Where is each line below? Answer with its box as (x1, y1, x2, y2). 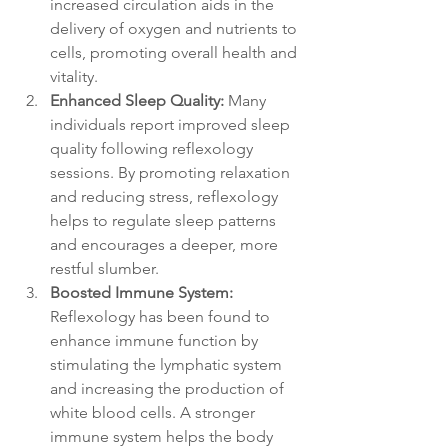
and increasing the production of (50, 378, 288, 398)
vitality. (50, 66, 98, 86)
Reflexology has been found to (50, 306, 274, 326)
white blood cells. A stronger (50, 402, 259, 422)
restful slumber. (50, 258, 163, 278)
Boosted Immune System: (50, 282, 233, 302)
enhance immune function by (50, 330, 262, 350)
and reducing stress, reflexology (50, 186, 282, 206)
